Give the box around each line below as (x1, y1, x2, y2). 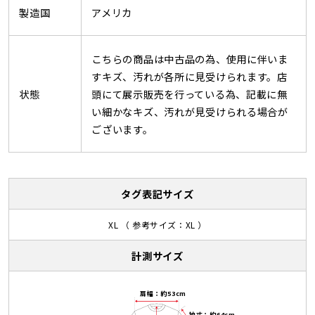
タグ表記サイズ (121, 186, 194, 202)
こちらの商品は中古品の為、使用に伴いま (91, 51, 288, 67)
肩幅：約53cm (140, 289, 186, 299)
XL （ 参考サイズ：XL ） (108, 218, 207, 231)
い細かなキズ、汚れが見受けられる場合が (91, 104, 288, 120)
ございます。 (91, 122, 153, 137)
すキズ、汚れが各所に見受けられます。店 (91, 69, 288, 84)
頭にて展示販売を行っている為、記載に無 (91, 86, 288, 102)
